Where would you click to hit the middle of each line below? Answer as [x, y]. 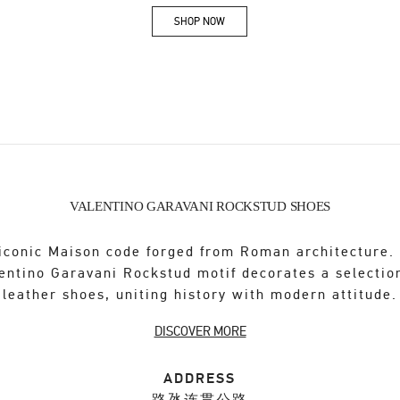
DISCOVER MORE [200, 332]
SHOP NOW [200, 21]
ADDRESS [200, 379]
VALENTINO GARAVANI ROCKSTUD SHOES [200, 207]
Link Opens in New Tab [249, 26]
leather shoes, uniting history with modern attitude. [200, 295]
